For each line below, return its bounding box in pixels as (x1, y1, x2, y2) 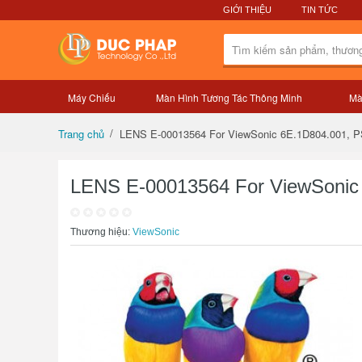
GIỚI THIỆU (223, 5, 271, 15)
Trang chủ (58, 126, 104, 142)
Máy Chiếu (68, 90, 116, 104)
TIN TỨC (301, 5, 338, 15)
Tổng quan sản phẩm (198, 102, 297, 114)
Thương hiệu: (70, 226, 133, 238)
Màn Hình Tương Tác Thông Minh (155, 90, 302, 104)
